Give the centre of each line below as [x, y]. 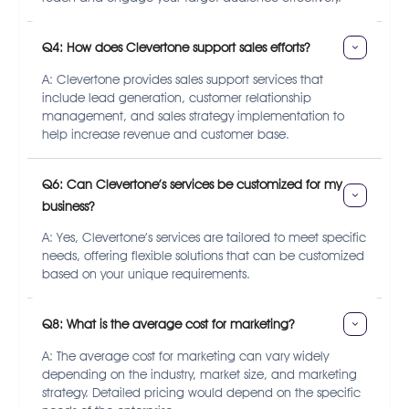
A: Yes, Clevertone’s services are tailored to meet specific [204, 237]
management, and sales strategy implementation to [194, 116]
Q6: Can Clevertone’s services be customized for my [192, 184]
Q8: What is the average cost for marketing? [168, 325]
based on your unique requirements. [147, 273]
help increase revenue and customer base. [166, 135]
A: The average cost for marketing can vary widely [186, 357]
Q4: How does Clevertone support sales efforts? [176, 48]
